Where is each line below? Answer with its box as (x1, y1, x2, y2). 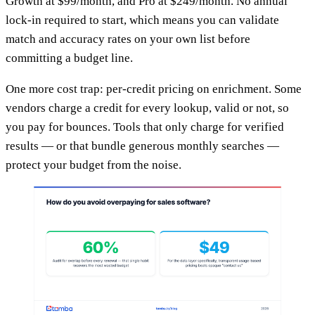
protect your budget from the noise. (6, 158, 181, 172)
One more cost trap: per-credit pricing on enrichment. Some (6, 82, 302, 96)
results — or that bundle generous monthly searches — (6, 139, 279, 153)
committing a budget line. (6, 51, 133, 65)
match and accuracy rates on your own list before (6, 32, 250, 46)
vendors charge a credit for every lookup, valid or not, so (6, 101, 289, 115)
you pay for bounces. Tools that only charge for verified (6, 120, 284, 134)
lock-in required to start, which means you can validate (6, 13, 279, 27)
